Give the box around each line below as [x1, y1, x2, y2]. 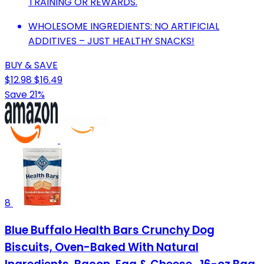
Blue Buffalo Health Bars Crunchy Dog [5, 222, 214, 239]
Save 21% [5, 88, 45, 102]
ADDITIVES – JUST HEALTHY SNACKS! [28, 34, 194, 48]
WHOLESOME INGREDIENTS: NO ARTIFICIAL [28, 19, 219, 34]
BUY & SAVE [5, 58, 58, 72]
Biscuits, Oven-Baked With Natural [5, 239, 199, 256]
